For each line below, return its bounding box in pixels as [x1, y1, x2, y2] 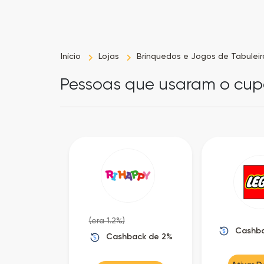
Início [61, 51, 81, 61]
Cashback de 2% [105, 232, 173, 242]
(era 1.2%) [88, 216, 125, 225]
